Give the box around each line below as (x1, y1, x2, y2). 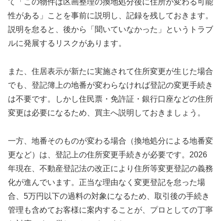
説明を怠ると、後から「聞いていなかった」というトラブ (8, 25, 213, 34)
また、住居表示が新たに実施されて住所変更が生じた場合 (8, 67, 213, 75)
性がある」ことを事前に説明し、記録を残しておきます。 (8, 11, 213, 20)
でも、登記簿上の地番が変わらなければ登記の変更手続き (8, 80, 213, 89)
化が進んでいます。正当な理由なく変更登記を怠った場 (8, 178, 205, 186)
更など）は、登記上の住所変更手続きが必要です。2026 (8, 150, 207, 159)
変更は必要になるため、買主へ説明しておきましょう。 (8, 108, 205, 117)
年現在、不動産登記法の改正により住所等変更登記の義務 (8, 164, 213, 173)
